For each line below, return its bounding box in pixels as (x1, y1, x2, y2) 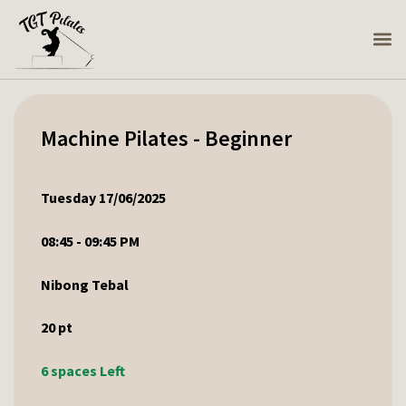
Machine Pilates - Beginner (41, 124, 292, 153)
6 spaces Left (41, 361, 125, 380)
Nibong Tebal (41, 275, 129, 294)
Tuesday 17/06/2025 (41, 188, 166, 208)
